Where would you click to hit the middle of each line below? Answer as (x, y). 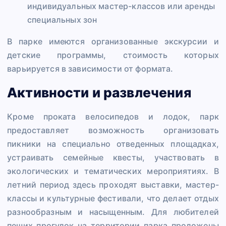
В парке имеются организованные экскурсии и (113, 41)
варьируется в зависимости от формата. (90, 68)
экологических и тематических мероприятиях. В (113, 171)
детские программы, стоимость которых (113, 55)
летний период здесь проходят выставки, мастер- (113, 184)
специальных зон (62, 19)
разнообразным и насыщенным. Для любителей (113, 212)
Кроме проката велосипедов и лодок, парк (113, 116)
